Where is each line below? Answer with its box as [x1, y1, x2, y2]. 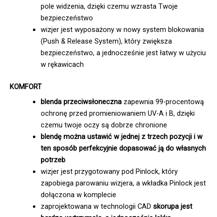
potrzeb [40, 155, 65, 165]
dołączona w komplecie [40, 190, 116, 200]
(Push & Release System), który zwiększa [40, 37, 172, 46]
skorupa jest [153, 202, 192, 211]
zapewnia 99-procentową [121, 97, 204, 107]
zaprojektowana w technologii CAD [40, 202, 153, 211]
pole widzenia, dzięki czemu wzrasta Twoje [40, 2, 178, 11]
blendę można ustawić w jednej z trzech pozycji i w [40, 132, 202, 141]
